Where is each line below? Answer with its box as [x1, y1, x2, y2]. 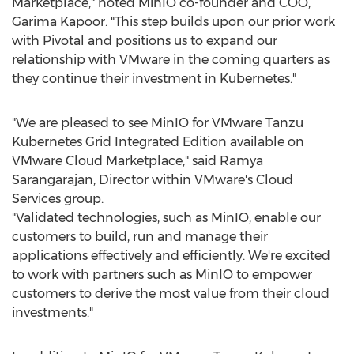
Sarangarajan [12, 172, 93, 187]
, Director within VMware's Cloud [93, 172, 293, 187]
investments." [12, 305, 93, 320]
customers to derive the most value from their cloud [12, 286, 330, 301]
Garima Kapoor [12, 14, 105, 29]
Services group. [12, 191, 104, 206]
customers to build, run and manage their [12, 229, 268, 244]
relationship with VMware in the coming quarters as [12, 52, 330, 67]
